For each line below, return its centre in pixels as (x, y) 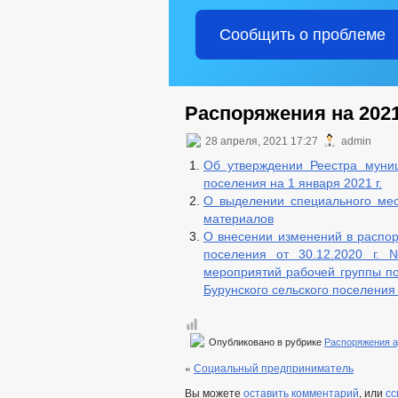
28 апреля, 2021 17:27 (262, 141)
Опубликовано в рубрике (265, 342)
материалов (239, 219)
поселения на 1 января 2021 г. (293, 183)
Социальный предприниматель (274, 367)
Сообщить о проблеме (302, 35)
